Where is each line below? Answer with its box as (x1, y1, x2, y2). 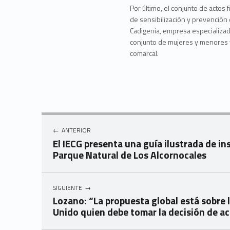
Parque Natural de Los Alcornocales (53, 147, 207, 162)
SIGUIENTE (53, 183, 83, 193)
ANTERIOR (61, 125, 91, 136)
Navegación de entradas (41, 114, 48, 136)
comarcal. (130, 48, 159, 59)
